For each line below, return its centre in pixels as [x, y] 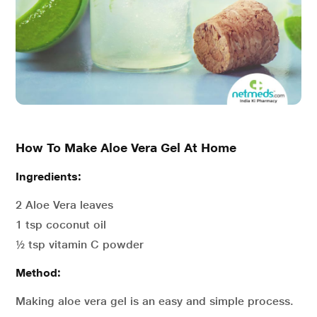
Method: [38, 273]
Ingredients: [48, 177]
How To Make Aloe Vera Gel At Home [126, 148]
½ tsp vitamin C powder [80, 244]
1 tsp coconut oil [61, 225]
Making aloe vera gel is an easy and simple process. [155, 301]
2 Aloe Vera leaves [64, 205]
